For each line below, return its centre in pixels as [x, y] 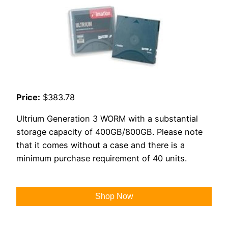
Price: [28, 97]
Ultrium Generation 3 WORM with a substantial [107, 119]
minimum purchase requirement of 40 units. [102, 159]
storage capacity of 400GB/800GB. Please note [109, 132]
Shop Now [114, 196]
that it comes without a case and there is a [101, 145]
